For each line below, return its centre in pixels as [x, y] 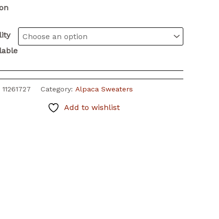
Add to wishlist [92, 107]
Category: [58, 89]
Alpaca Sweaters [104, 89]
